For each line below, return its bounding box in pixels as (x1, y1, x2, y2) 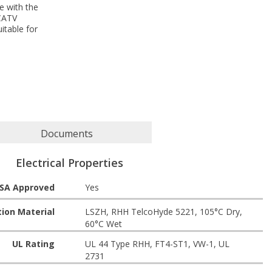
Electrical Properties (16, 155, 123, 170)
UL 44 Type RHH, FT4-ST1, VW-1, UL (84, 238, 229, 250)
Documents (41, 127, 93, 140)
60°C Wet (84, 218, 122, 229)
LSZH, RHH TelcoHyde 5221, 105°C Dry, (84, 206, 242, 217)
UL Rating (12, 238, 55, 250)
